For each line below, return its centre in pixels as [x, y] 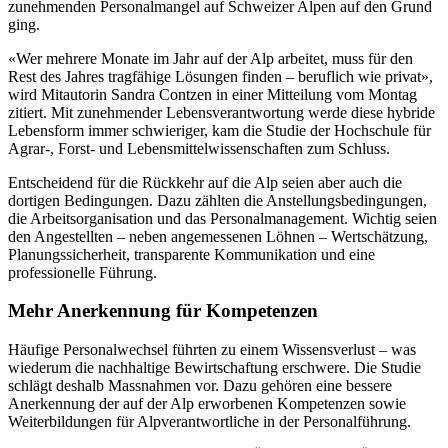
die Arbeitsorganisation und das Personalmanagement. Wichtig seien [222, 218]
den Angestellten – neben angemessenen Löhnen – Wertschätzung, [218, 236]
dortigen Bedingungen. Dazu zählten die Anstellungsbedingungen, [217, 200]
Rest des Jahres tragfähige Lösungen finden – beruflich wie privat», [220, 76]
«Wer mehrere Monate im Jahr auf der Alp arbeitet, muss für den [210, 58]
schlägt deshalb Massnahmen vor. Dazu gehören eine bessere [200, 386]
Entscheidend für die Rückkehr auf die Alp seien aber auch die [205, 182]
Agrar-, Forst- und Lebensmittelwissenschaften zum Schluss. [199, 148]
